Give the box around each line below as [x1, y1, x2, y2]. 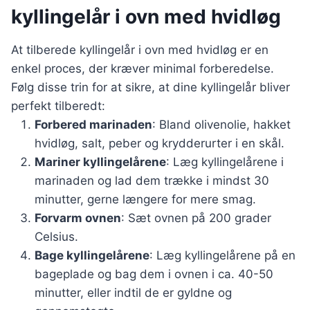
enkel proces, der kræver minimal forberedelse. [11, 62, 274, 76]
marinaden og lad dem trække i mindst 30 [35, 174, 269, 188]
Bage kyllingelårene [35, 248, 149, 263]
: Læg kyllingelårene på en [149, 248, 295, 263]
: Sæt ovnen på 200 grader [121, 211, 271, 226]
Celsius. [35, 230, 78, 244]
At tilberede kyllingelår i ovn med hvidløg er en [11, 43, 268, 57]
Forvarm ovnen [35, 211, 121, 226]
